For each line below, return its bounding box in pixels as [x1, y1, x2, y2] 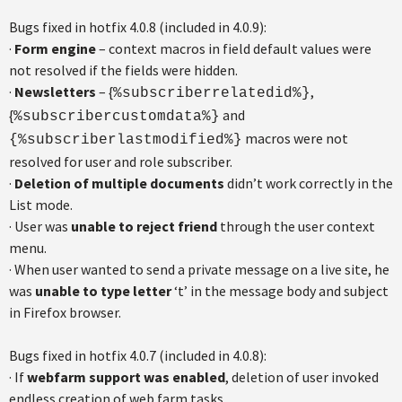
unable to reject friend [71, 217, 217, 235]
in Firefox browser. [9, 303, 121, 321]
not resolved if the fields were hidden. [9, 61, 238, 79]
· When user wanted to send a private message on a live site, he [9, 260, 389, 278]
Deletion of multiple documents [14, 174, 224, 192]
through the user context [217, 217, 375, 235]
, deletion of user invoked [225, 368, 379, 386]
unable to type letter [35, 282, 171, 300]
